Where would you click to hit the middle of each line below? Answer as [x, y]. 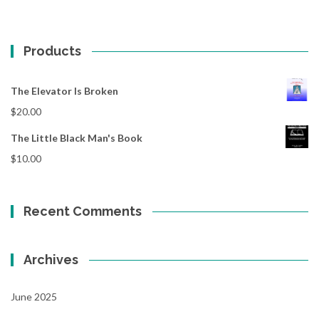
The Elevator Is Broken [64, 91]
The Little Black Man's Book [77, 138]
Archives [51, 260]
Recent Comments [83, 211]
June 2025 [34, 297]
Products [53, 51]
